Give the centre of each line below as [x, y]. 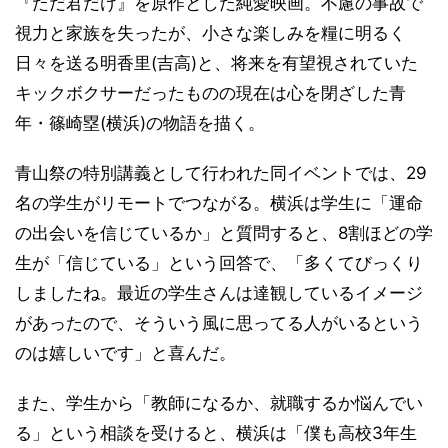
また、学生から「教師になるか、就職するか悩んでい [219, 403]
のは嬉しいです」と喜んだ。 [125, 353]
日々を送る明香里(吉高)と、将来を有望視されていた [216, 63]
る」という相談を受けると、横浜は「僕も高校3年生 [216, 433]
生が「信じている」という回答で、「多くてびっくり [219, 263]
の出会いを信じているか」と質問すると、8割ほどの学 [224, 233]
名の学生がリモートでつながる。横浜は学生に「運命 [219, 203]
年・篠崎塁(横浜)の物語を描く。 [140, 123]
